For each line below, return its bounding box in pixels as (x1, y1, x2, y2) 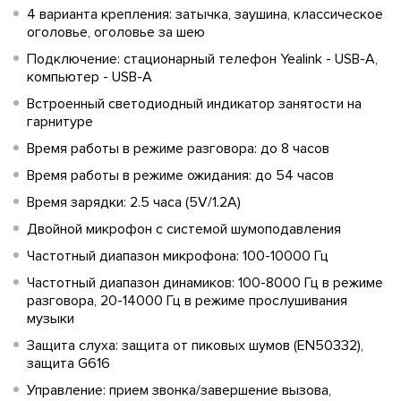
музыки (27, 310, 74, 328)
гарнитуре (27, 113, 93, 131)
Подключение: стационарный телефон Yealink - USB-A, (27, 50, 378, 68)
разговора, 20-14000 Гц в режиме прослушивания (27, 292, 347, 310)
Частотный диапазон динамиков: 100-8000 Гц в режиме (27, 274, 383, 292)
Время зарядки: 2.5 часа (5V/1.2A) (27, 193, 241, 211)
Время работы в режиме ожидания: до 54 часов (27, 166, 334, 184)
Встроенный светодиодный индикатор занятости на (27, 95, 362, 113)
